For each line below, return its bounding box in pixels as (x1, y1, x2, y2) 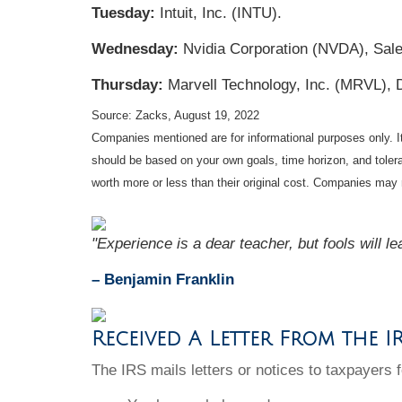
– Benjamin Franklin (92, 270, 234, 288)
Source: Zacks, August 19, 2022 (92, 109, 259, 123)
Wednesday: (92, 39, 183, 57)
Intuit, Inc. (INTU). (160, 4, 282, 22)
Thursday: (92, 75, 168, 93)
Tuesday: (92, 4, 160, 22)
